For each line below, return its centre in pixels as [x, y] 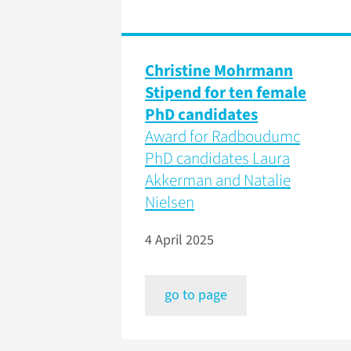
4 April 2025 [179, 241]
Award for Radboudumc [223, 137]
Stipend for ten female [226, 93]
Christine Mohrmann [219, 71]
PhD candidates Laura [217, 159]
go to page [196, 295]
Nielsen [170, 203]
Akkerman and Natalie [218, 181]
